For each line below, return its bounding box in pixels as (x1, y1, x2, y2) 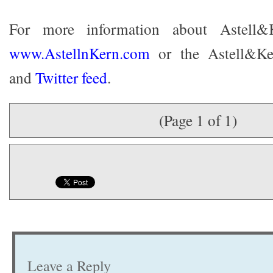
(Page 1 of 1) (159, 110, 237, 130)
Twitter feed (35, 67, 107, 88)
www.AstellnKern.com (9, 43, 150, 63)
